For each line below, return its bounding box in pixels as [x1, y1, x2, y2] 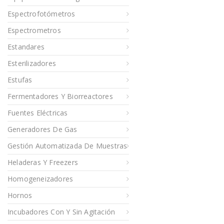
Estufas [7, 75, 32, 85]
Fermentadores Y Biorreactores [7, 91, 113, 101]
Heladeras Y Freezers [7, 157, 78, 167]
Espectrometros [7, 25, 61, 35]
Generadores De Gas [7, 124, 77, 134]
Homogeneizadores [7, 174, 73, 184]
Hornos [7, 190, 32, 200]
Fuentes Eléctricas [7, 108, 68, 118]
